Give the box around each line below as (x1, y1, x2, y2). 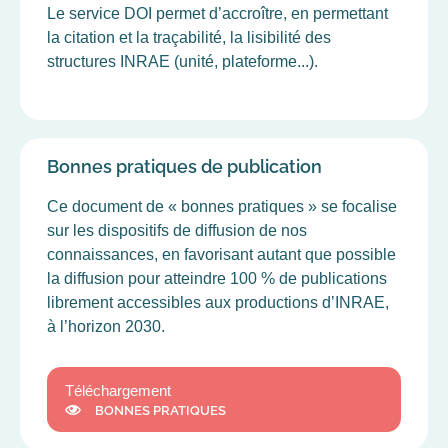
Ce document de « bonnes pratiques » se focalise (47, 197, 397, 215)
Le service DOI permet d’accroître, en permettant (47, 4, 388, 22)
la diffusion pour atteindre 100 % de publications (47, 269, 387, 287)
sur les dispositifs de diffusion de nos (47, 221, 307, 239)
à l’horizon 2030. (47, 317, 165, 335)
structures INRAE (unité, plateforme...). (47, 52, 318, 70)
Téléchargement (65, 382, 171, 400)
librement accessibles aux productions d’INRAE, (47, 293, 389, 311)
